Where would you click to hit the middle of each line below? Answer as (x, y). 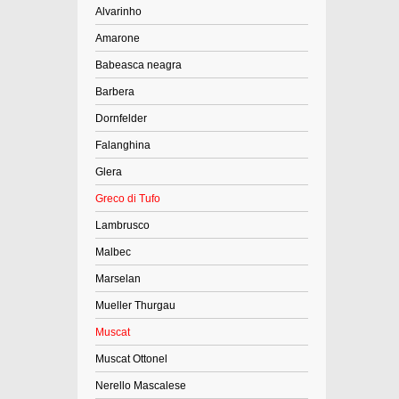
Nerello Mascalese (141, 386)
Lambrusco (122, 225)
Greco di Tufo (128, 199)
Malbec (113, 252)
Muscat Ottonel (131, 359)
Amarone (118, 38)
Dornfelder (121, 118)
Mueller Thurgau (135, 305)
